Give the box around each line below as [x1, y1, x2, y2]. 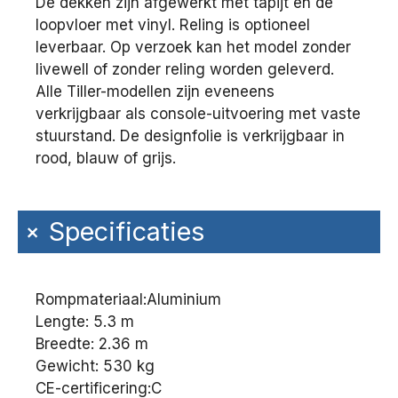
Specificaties [48, 216, 204, 247]
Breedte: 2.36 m [36, 334, 148, 353]
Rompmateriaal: [36, 291, 147, 309]
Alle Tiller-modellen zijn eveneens [36, 83, 275, 101]
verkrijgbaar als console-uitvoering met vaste [36, 105, 361, 123]
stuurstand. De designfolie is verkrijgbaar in [36, 127, 345, 146]
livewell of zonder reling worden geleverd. [36, 60, 334, 79]
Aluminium [147, 291, 221, 309]
